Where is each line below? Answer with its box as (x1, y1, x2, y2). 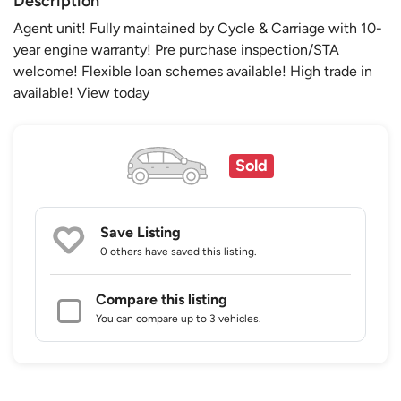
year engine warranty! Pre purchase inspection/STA (13, 40, 339, 58)
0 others (100, 245, 142, 259)
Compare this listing (96, 291, 227, 309)
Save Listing (100, 224, 181, 242)
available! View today (13, 83, 149, 101)
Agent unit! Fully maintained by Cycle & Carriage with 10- (13, 19, 382, 37)
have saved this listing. (142, 245, 257, 259)
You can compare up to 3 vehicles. (96, 312, 261, 326)
